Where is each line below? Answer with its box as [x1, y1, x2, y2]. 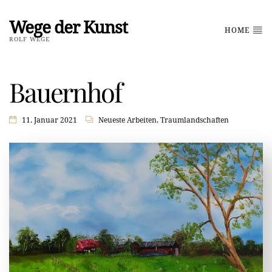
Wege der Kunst [9, 17, 127, 38]
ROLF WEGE [9, 35, 50, 42]
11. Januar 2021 [22, 116, 78, 124]
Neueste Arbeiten [98, 116, 157, 124]
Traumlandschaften [160, 116, 229, 124]
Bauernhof [9, 74, 121, 109]
